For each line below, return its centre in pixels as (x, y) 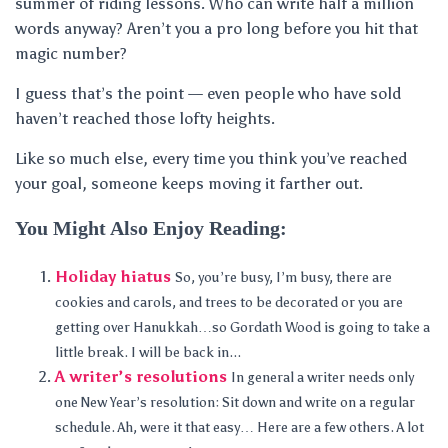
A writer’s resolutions (141, 376)
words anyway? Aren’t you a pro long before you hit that (216, 28)
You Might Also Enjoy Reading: (151, 228)
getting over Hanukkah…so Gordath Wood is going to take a (242, 327)
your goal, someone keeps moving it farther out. (189, 183)
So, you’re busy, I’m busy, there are (283, 277)
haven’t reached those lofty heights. (145, 118)
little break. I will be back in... (148, 352)
